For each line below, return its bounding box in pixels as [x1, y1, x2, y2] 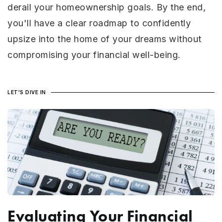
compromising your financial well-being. [7, 50, 181, 60]
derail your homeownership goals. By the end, [7, 2, 206, 12]
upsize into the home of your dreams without [7, 34, 202, 44]
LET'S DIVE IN [7, 89, 46, 95]
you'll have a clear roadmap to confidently [7, 18, 191, 28]
